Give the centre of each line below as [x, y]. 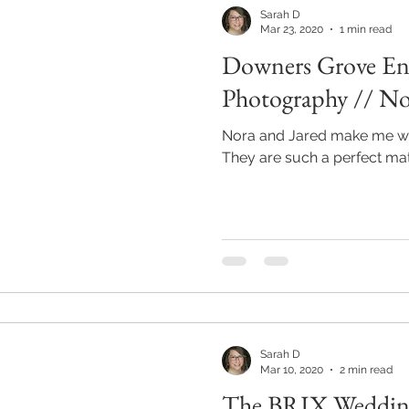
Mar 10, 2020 [292, 369]
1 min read [366, 29]
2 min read [366, 369]
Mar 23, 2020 [292, 29]
